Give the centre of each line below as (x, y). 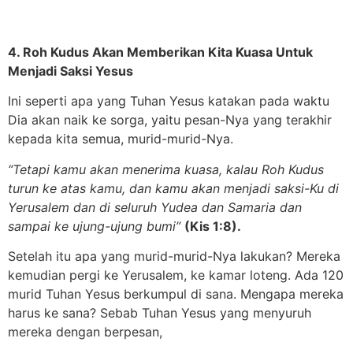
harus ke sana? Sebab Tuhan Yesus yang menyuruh (160, 313)
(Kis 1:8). (213, 226)
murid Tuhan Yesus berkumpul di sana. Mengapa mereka (176, 294)
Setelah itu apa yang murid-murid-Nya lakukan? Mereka (174, 256)
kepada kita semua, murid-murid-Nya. (121, 139)
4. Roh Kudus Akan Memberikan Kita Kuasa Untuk (160, 52)
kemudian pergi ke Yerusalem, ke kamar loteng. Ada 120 (176, 275)
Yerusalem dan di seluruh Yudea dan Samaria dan (155, 207)
